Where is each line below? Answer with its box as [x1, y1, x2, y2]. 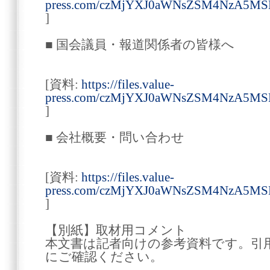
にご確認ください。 [45, 250, 163, 263]
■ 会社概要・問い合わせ [45, 131, 184, 144]
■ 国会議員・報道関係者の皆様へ [45, 38, 234, 51]
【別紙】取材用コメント [45, 224, 187, 237]
